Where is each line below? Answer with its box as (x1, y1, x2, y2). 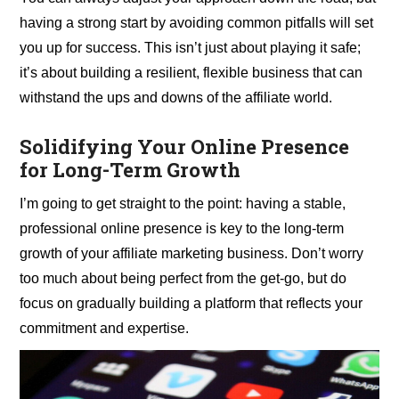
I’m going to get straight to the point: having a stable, (20, 195, 346, 211)
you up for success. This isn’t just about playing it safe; (20, 39, 362, 55)
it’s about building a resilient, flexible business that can (20, 64, 363, 80)
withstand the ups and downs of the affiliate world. (20, 89, 333, 105)
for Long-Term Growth (20, 156, 241, 183)
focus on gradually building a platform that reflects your (20, 295, 363, 311)
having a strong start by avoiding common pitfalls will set (20, 14, 374, 30)
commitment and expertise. (20, 320, 190, 336)
